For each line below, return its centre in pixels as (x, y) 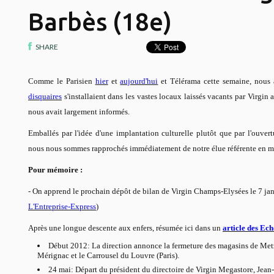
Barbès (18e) (100, 21)
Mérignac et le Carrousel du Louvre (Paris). (108, 255)
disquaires (45, 96)
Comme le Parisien (62, 81)
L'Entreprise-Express (62, 206)
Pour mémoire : (55, 169)
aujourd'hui (139, 81)
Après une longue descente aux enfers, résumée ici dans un (125, 228)
